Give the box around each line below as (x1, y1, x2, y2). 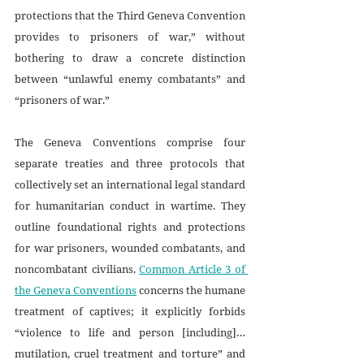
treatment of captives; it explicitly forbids (15, 303, 245, 318)
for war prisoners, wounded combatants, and (15, 240, 245, 255)
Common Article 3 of (139, 261, 246, 276)
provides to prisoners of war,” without (15, 28, 245, 44)
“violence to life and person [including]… (15, 324, 245, 340)
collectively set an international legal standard (15, 176, 245, 192)
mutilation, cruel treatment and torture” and (15, 345, 245, 361)
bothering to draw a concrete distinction (15, 50, 245, 65)
